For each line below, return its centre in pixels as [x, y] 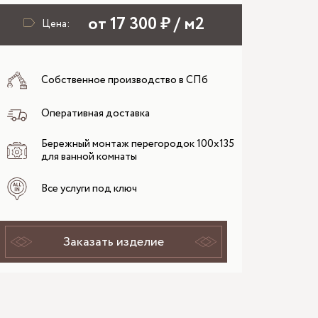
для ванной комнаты [89, 157]
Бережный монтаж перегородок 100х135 [137, 144]
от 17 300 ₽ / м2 [146, 25]
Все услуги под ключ [89, 188]
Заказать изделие [114, 242]
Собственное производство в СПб [124, 80]
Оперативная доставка [95, 113]
